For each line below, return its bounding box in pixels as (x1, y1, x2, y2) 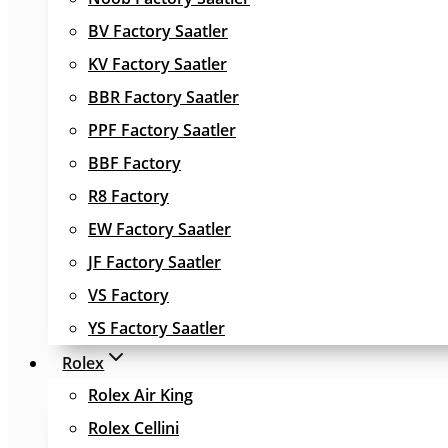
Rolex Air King (88, 384, 193, 406)
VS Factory (88, 284, 169, 306)
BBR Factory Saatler (88, 86, 239, 108)
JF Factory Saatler (88, 251, 221, 273)
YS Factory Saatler (88, 317, 225, 339)
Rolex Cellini (88, 417, 179, 439)
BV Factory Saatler (88, 20, 228, 42)
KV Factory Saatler (88, 53, 227, 75)
